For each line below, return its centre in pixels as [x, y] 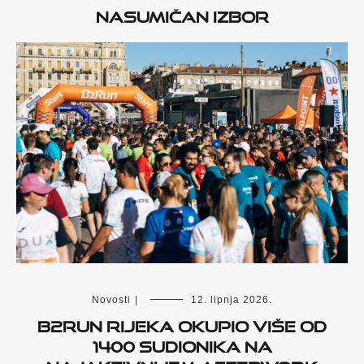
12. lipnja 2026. [232, 300]
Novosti [111, 300]
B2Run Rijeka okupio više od [182, 324]
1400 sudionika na [182, 344]
